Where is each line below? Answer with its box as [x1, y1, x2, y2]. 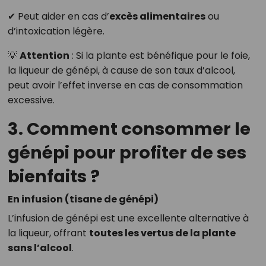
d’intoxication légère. [7, 24, 104, 39]
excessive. [7, 93, 55, 107]
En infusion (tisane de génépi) [7, 192, 159, 207]
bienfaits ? [7, 164, 100, 189]
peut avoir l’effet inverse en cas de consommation [7, 78, 243, 93]
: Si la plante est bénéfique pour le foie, [69, 49, 250, 63]
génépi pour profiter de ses [7, 141, 246, 165]
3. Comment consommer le [7, 117, 251, 141]
